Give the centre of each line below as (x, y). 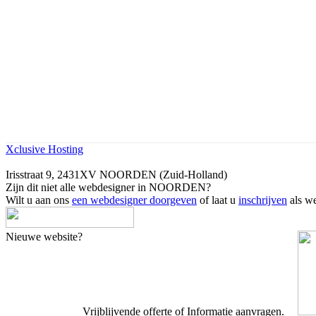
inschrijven (263, 200)
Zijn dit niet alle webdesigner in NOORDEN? (108, 187)
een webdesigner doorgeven (134, 200)
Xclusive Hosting (44, 149)
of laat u (218, 200)
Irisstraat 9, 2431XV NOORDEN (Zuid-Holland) (116, 174)
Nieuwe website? (44, 236)
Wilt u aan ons (39, 200)
